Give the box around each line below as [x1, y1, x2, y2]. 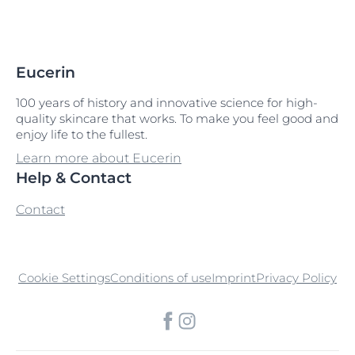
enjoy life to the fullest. [16, 126, 147, 142]
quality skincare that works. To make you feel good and [16, 110, 338, 126]
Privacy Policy [256, 269, 337, 285]
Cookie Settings [18, 269, 110, 285]
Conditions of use [110, 269, 212, 285]
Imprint [212, 269, 256, 285]
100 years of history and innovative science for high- [16, 94, 318, 110]
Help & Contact [16, 168, 132, 187]
